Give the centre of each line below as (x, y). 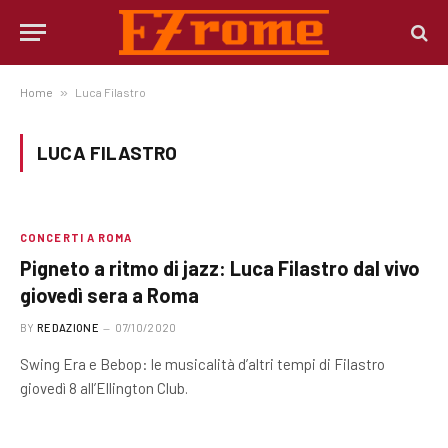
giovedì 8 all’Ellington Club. (104, 388)
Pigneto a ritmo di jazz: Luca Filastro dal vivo (220, 268)
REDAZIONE (68, 327)
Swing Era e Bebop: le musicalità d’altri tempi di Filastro (202, 364)
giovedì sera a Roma (109, 295)
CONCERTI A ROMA (76, 237)
